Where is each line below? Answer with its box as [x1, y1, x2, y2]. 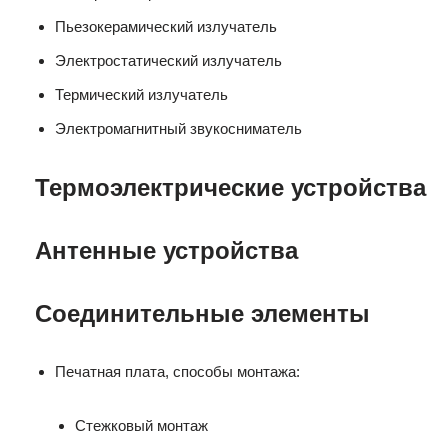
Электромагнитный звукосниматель [55, 120, 302, 137]
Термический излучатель [55, 86, 228, 103]
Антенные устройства [35, 237, 298, 264]
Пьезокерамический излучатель [55, 18, 277, 35]
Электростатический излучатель [55, 52, 282, 69]
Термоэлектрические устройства [35, 174, 426, 201]
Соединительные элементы [35, 300, 370, 327]
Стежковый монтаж [75, 417, 208, 434]
